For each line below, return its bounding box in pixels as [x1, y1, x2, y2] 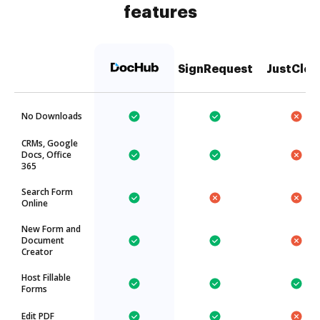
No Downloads [21, 110, 82, 122]
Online [21, 197, 48, 209]
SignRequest [177, 64, 253, 75]
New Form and [21, 223, 81, 235]
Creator [21, 246, 53, 258]
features [123, 4, 197, 21]
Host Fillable [21, 271, 71, 284]
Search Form [21, 186, 73, 198]
